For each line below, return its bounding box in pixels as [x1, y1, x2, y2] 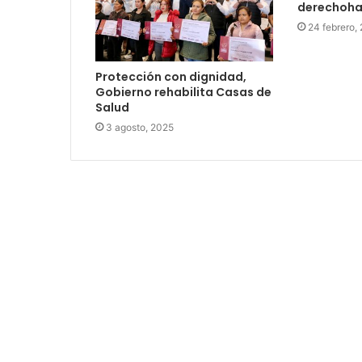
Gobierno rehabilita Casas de [95, 84, 271, 101]
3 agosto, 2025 [106, 121, 174, 134]
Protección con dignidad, [95, 69, 246, 86]
